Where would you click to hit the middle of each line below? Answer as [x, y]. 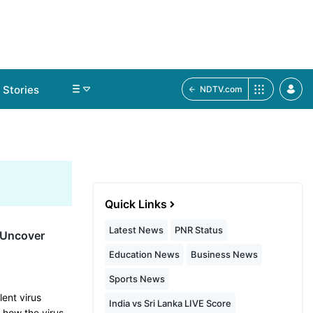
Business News [224, 254]
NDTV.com [221, 89]
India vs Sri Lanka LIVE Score [170, 303]
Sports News [137, 279]
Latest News [136, 230]
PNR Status [199, 230]
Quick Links [136, 204]
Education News [144, 254]
